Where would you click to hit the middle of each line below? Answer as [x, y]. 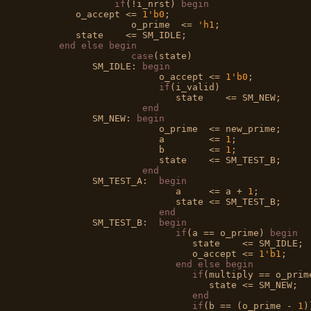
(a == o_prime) [228, 233]
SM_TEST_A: [92, 180]
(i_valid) [195, 87]
